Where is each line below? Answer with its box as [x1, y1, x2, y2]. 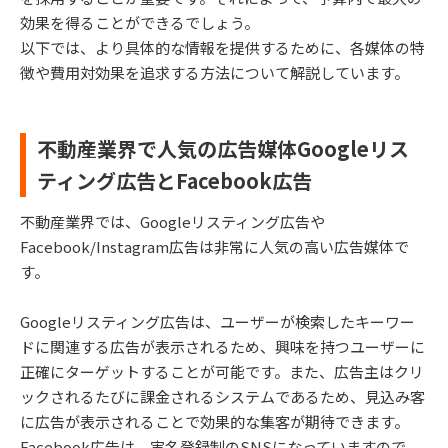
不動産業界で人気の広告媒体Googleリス [37, 133, 409, 163]
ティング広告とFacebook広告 [37, 165, 312, 195]
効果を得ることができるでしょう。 [20, 11, 259, 33]
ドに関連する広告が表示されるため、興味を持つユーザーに [20, 335, 425, 357]
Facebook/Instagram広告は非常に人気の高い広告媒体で [20, 235, 409, 257]
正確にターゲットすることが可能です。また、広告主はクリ [20, 360, 424, 382]
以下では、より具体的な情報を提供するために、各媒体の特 [20, 36, 425, 58]
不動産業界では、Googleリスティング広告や [20, 210, 325, 232]
